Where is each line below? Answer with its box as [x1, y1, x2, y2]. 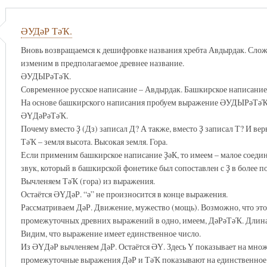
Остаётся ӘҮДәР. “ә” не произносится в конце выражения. [20, 188, 228, 200]
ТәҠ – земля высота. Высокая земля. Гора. [20, 135, 167, 147]
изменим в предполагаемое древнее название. [20, 57, 184, 69]
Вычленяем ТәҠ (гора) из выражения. [20, 175, 155, 187]
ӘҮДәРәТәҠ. [20, 109, 68, 121]
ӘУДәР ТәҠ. [20, 24, 72, 38]
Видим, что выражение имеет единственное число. [20, 227, 201, 239]
